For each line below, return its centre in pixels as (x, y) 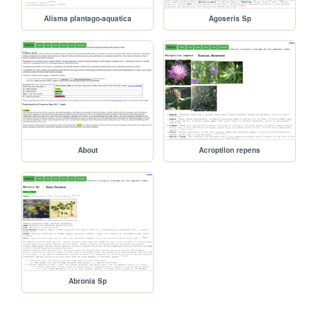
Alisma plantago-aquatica (87, 18)
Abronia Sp (87, 281)
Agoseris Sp (230, 18)
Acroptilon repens (230, 150)
